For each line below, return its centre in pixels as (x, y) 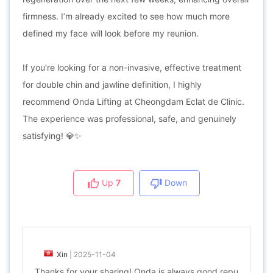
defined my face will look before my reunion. (111, 33)
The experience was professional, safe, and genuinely (129, 119)
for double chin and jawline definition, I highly (112, 84)
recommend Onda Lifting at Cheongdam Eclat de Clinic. (133, 101)
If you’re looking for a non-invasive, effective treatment (132, 67)
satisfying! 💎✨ (52, 136)
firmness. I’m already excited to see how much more (126, 16)
